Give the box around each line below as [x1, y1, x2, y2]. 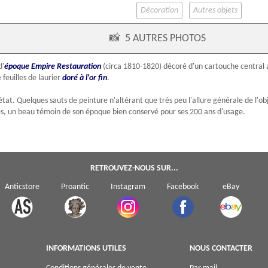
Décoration [141, 6, 178, 16]
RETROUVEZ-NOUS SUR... [90, 164, 178, 173]
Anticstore [5, 182, 39, 192]
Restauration [57, 62, 101, 72]
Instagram [111, 182, 145, 192]
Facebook [167, 182, 199, 192]
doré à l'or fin [62, 74, 107, 83]
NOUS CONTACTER [189, 244, 252, 254]
